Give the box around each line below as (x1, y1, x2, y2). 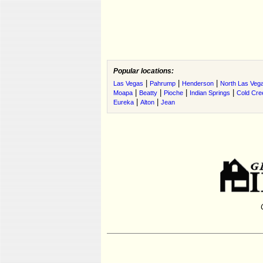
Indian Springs (190, 89, 230, 96)
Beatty (139, 89, 157, 96)
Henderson (182, 80, 214, 87)
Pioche (164, 89, 183, 96)
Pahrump (150, 80, 176, 87)
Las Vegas (113, 80, 143, 87)
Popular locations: (113, 67, 174, 75)
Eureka (113, 99, 134, 106)
